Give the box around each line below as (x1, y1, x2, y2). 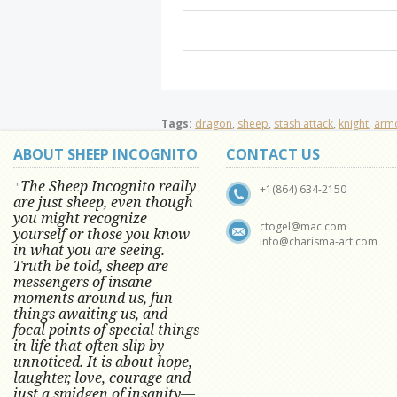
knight (339, 116, 369, 131)
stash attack (274, 116, 333, 131)
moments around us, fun (13, 288, 173, 307)
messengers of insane (13, 272, 152, 292)
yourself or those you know (13, 224, 190, 244)
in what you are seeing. (13, 240, 165, 260)
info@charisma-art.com (260, 234, 378, 249)
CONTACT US (226, 144, 320, 164)
